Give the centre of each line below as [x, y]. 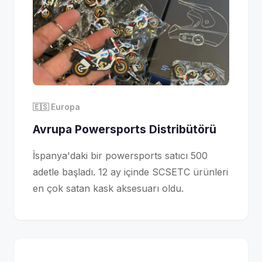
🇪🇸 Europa [56, 107]
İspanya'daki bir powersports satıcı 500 [120, 156]
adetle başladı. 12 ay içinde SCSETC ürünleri [130, 172]
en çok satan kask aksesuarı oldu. [108, 189]
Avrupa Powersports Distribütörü [125, 130]
